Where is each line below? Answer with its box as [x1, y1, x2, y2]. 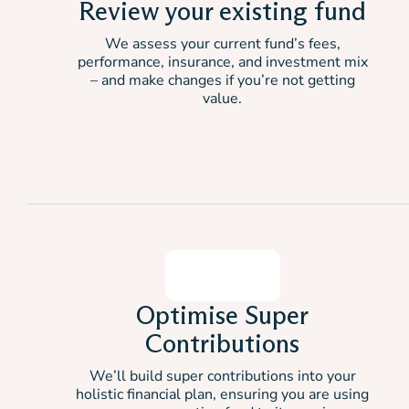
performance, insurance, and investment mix [77, 52, 368, 72]
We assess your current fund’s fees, [104, 34, 341, 54]
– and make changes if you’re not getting [89, 70, 355, 90]
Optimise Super [136, 299, 309, 330]
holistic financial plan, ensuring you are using [76, 384, 369, 404]
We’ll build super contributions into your [89, 366, 356, 386]
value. [203, 89, 242, 109]
